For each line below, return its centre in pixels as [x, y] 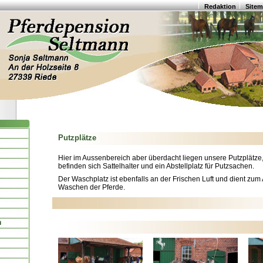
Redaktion [220, 6]
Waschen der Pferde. [92, 187]
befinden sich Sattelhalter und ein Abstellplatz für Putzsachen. [156, 166]
